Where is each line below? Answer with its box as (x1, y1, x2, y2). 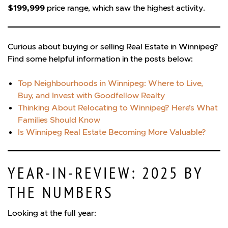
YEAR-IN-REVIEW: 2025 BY (8, 163, 203, 183)
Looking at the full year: (8, 207, 96, 218)
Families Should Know (18, 114, 100, 125)
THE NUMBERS (8, 183, 113, 203)
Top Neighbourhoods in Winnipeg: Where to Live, (18, 77, 203, 88)
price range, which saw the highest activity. (45, 2, 205, 13)
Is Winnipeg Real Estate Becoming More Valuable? (18, 126, 206, 137)
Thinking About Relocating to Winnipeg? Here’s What (18, 102, 218, 112)
